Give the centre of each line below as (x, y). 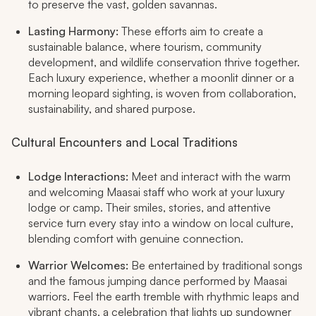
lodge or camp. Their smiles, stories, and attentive (150, 208)
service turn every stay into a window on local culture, (161, 223)
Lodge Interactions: (78, 177)
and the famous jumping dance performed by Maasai (158, 281)
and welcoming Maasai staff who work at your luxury (157, 192)
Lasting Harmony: (73, 31)
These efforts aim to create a (191, 31)
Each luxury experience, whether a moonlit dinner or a (161, 78)
